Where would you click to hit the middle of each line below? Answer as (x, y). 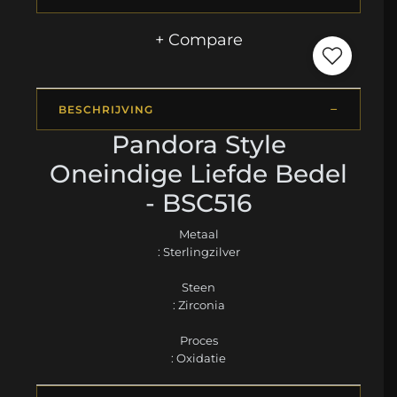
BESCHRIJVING (106, 109)
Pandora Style (198, 144)
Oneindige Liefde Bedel (198, 173)
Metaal (198, 234)
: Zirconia (198, 304)
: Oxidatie (198, 358)
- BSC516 (198, 202)
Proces (198, 340)
